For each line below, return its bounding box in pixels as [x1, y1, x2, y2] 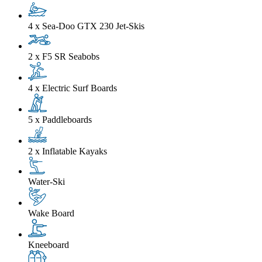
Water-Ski [28, 176, 65, 187]
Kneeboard [28, 239, 69, 250]
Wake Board [28, 208, 74, 218]
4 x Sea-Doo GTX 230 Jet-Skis [28, 20, 144, 31]
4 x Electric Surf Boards [28, 82, 117, 93]
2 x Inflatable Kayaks [28, 146, 107, 156]
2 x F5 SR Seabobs [28, 51, 99, 61]
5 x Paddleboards [28, 114, 92, 125]
